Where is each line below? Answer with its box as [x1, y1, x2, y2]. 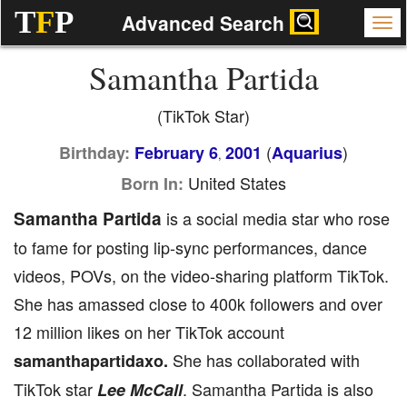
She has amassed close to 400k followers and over [14, 292, 382, 315]
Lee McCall [97, 378, 183, 402]
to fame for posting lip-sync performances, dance [14, 235, 367, 259]
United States [184, 171, 286, 194]
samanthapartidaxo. [14, 349, 173, 372]
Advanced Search [122, 9, 291, 36]
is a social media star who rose [162, 206, 390, 230]
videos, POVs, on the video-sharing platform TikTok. [14, 263, 389, 287]
